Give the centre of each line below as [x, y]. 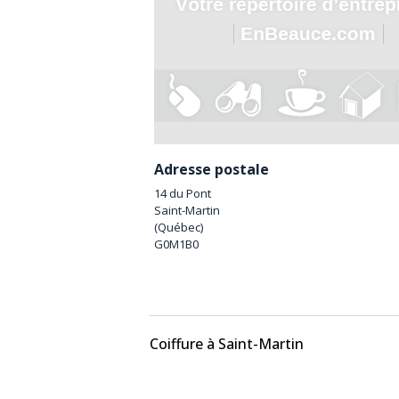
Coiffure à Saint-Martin [227, 344]
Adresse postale [212, 170]
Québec [179, 228]
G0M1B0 [176, 244]
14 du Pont [183, 194]
